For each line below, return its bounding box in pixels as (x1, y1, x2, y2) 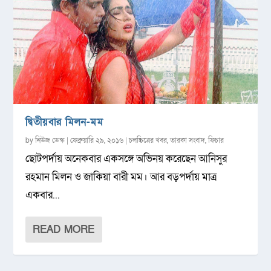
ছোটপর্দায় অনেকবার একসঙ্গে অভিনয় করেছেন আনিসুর (25, 151, 227, 166)
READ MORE (33, 222, 95, 237)
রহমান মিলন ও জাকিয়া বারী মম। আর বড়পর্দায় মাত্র (25, 169, 217, 184)
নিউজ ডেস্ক (35, 135, 65, 145)
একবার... (25, 188, 60, 202)
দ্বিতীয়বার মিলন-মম (25, 114, 103, 129)
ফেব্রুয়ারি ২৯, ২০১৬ (70, 135, 124, 145)
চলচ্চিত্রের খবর (129, 135, 168, 145)
